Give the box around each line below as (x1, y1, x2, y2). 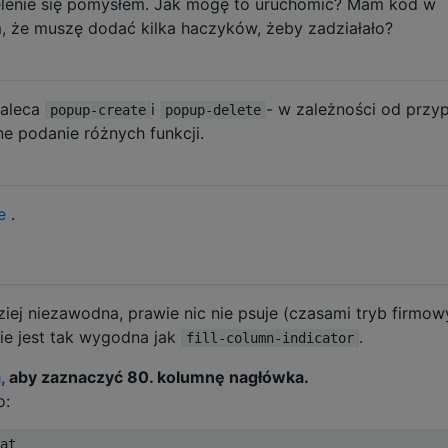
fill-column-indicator (186, 329, 354, 346)
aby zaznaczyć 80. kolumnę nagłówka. (5, 366, 309, 387)
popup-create (50, 101, 146, 118)
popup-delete (165, 101, 261, 118)
